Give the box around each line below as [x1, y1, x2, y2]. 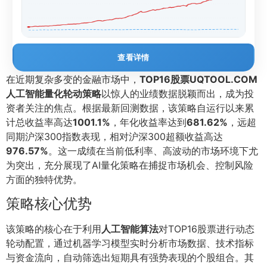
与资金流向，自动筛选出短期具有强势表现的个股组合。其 [6, 251, 254, 263]
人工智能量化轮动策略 [6, 88, 101, 100]
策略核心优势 [6, 194, 92, 212]
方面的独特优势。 [6, 173, 82, 186]
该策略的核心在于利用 [6, 222, 101, 235]
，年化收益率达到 [110, 116, 187, 129]
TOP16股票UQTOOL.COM [139, 73, 257, 86]
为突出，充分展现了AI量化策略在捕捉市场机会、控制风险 [6, 159, 253, 172]
